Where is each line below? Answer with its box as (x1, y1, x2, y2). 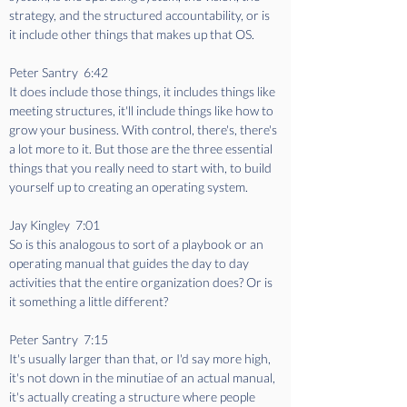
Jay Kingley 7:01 (9, 217, 105, 233)
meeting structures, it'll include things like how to (9, 103, 276, 118)
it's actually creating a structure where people (9, 389, 258, 404)
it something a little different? (9, 293, 168, 309)
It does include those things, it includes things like (9, 84, 278, 99)
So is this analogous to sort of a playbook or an (9, 236, 266, 252)
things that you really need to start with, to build (9, 160, 274, 175)
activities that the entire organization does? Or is (9, 274, 275, 290)
